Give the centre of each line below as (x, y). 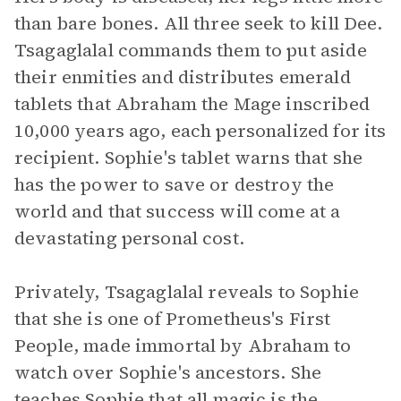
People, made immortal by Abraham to (183, 346)
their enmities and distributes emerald (183, 77)
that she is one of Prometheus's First (173, 319)
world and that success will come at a (178, 211)
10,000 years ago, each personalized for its (200, 131)
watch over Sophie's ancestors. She (168, 372)
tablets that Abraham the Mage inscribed (192, 104)
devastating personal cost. (129, 238)
